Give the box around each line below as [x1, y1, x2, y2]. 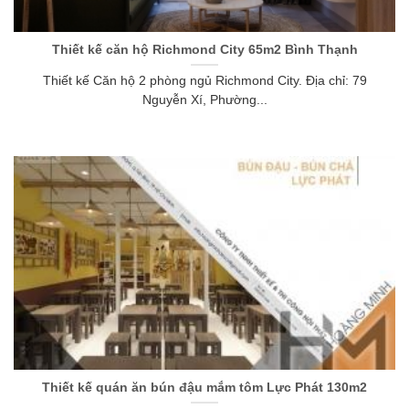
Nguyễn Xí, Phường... [142, 93, 267, 108]
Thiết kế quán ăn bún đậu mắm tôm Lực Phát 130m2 [42, 380, 367, 394]
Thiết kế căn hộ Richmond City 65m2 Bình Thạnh [51, 42, 358, 57]
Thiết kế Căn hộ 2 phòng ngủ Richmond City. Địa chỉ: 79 [42, 74, 367, 89]
